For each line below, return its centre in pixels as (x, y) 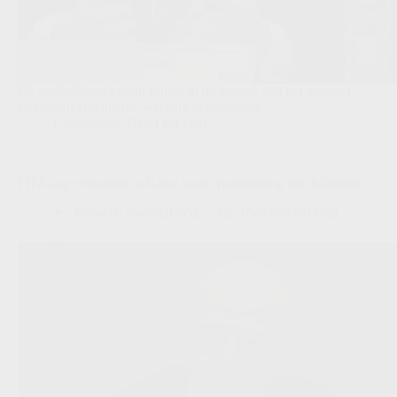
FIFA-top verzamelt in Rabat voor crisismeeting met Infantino (190, 183)
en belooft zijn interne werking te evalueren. (140, 106)
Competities (86, 122)
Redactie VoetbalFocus (138, 212)
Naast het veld (167, 122)
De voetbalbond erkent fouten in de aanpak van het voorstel (184, 90)
